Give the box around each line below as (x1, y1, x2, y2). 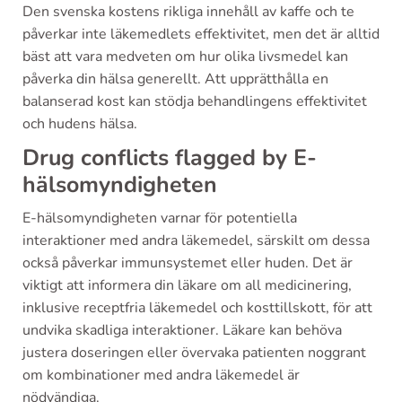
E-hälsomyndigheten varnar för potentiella (22, 208, 297, 228)
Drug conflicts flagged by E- (22, 143, 317, 173)
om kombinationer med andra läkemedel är (22, 365, 300, 385)
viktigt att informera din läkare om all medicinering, (22, 275, 352, 295)
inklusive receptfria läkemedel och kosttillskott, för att (22, 298, 372, 318)
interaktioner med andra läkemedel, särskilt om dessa (22, 231, 370, 250)
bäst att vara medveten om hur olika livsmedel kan (22, 47, 348, 66)
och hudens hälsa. (22, 114, 137, 134)
